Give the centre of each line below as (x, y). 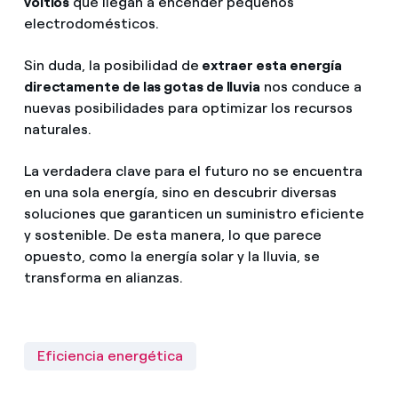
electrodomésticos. (91, 23)
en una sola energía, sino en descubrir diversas (180, 193)
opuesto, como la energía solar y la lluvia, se (171, 257)
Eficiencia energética (110, 356)
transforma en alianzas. (103, 278)
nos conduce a (311, 87)
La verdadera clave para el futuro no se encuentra (193, 171)
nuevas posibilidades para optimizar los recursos (188, 108)
